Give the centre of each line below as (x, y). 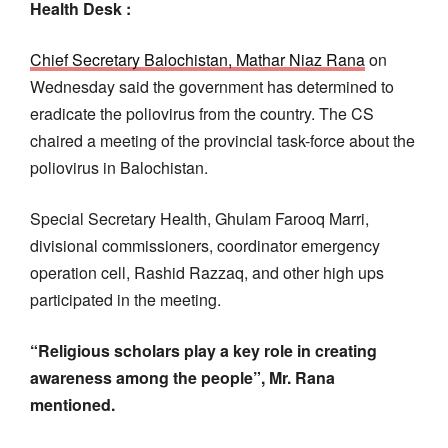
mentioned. (72, 404)
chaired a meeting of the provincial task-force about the (222, 140)
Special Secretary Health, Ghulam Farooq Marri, (199, 218)
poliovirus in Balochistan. (119, 167)
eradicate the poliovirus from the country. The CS (202, 113)
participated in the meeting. (125, 299)
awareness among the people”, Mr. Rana (182, 377)
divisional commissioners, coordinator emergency (205, 245)
